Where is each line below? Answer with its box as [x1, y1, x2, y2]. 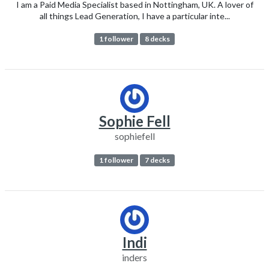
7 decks [144, 156, 170, 165]
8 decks [144, 34, 170, 43]
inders [122, 252, 147, 264]
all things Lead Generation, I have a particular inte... [39, 11, 230, 21]
